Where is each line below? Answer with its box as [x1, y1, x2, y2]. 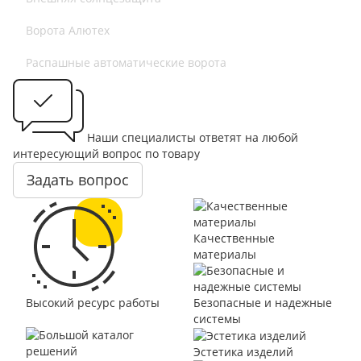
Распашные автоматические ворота [26, 55, 226, 70]
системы [193, 311, 241, 326]
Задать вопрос [27, 170, 129, 189]
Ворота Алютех [26, 23, 110, 38]
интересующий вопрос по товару [13, 146, 200, 161]
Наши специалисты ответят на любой [87, 130, 298, 145]
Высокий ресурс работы [26, 295, 160, 310]
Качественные [193, 230, 275, 246]
